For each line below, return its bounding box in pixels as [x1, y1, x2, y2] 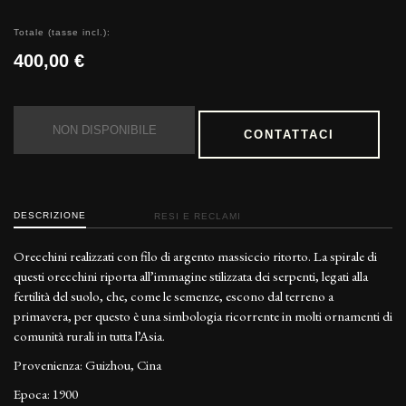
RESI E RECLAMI [154, 211, 241, 222]
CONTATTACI [244, 128, 334, 142]
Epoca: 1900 [14, 385, 78, 403]
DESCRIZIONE [14, 210, 86, 221]
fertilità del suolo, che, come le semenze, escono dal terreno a [14, 287, 333, 305]
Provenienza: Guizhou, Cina [14, 356, 161, 374]
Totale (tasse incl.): [14, 27, 111, 38]
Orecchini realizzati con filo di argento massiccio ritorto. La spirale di [14, 247, 377, 266]
